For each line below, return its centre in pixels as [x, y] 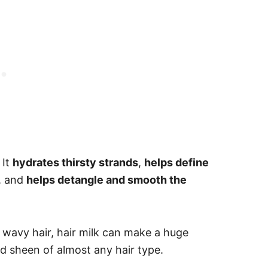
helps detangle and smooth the [106, 180]
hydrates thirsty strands [75, 162]
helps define [176, 162]
